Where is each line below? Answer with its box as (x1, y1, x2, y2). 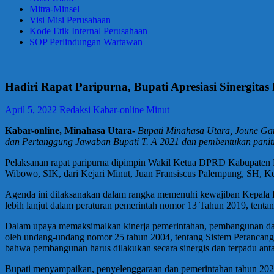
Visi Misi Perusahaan (29, 15, 111, 25)
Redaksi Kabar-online (59, 105, 144, 116)
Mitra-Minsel (29, 4, 80, 14)
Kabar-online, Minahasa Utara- (5, 125, 135, 136)
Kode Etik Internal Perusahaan (29, 26, 147, 36)
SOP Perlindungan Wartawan (29, 37, 143, 47)
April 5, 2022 (5, 105, 57, 116)
